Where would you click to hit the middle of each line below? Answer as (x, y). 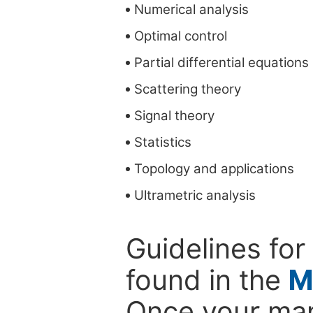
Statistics (163, 142)
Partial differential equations (221, 62)
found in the (207, 280)
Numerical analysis (191, 9)
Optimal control (181, 36)
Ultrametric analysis (195, 195)
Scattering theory (188, 89)
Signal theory (174, 115)
